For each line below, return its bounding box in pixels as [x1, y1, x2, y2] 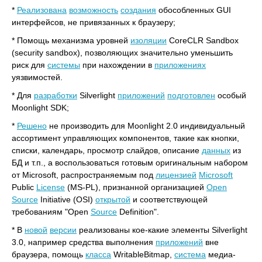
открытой [95, 195, 130, 204]
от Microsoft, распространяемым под [12, 170, 156, 180]
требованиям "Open [12, 207, 91, 216]
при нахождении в [80, 60, 154, 70]
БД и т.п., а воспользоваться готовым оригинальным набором [12, 158, 248, 167]
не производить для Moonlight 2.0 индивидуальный [47, 121, 245, 130]
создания [120, 5, 156, 15]
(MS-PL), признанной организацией [65, 182, 206, 192]
